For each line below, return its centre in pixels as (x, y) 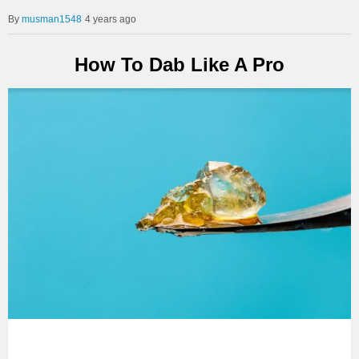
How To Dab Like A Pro (179, 64)
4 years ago (111, 19)
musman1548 (52, 19)
